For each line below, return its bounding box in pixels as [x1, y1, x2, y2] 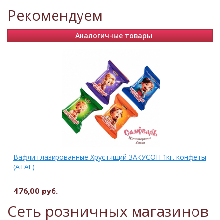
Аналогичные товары [75, 30, 152, 40]
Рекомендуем [7, 7, 103, 24]
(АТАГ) [13, 162, 35, 171]
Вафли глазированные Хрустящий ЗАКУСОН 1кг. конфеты [13, 152, 206, 162]
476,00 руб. [13, 186, 58, 196]
